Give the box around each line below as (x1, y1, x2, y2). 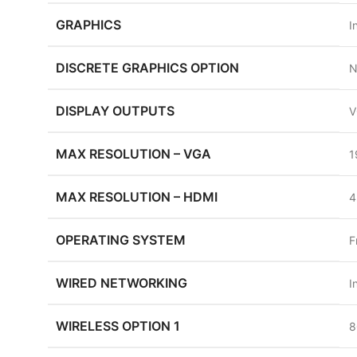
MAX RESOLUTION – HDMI (56, 189, 218, 205)
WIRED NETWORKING (56, 275, 187, 291)
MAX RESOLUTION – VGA (56, 146, 211, 162)
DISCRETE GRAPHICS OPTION (56, 60, 239, 76)
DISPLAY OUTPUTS (56, 103, 175, 119)
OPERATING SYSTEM (56, 232, 186, 248)
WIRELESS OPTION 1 (56, 318, 180, 334)
